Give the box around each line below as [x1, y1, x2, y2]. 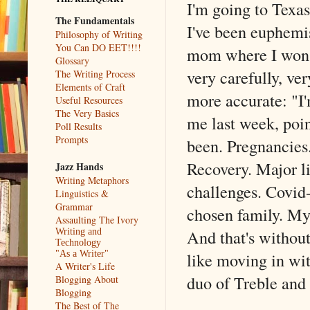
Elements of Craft [55, 80, 125, 93]
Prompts [55, 132, 88, 146]
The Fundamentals [55, 12, 134, 28]
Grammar [55, 199, 93, 213]
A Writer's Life [55, 259, 115, 273]
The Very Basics [55, 106, 119, 120]
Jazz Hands [55, 158, 103, 174]
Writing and [55, 226, 102, 237]
